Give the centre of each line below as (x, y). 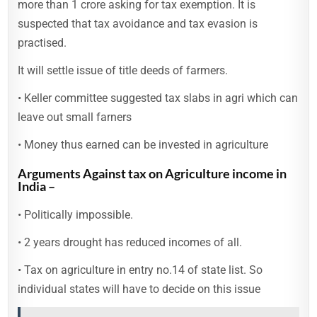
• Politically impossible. (76, 215)
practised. (42, 43)
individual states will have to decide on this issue (139, 289)
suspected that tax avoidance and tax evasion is (138, 24)
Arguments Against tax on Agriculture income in (152, 173)
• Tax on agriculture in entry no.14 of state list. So (140, 270)
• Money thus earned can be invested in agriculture (143, 145)
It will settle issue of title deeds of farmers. (123, 70)
